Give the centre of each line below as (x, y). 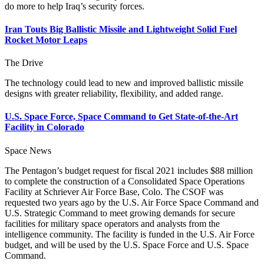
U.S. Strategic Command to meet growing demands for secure (120, 213)
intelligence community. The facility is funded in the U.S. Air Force (130, 234)
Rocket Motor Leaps (46, 39)
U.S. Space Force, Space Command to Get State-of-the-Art (121, 117)
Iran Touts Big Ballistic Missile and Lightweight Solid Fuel (121, 29)
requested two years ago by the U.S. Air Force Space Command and (132, 202)
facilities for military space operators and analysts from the (112, 223)
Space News (28, 150)
